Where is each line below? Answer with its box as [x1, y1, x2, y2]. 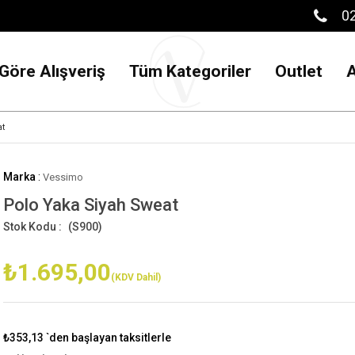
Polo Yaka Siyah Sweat [3, 195, 178, 215]
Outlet [274, 62, 323, 81]
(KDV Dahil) [111, 272, 161, 283]
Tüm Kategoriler [128, 62, 251, 81]
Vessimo [43, 171, 83, 183]
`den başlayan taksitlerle [46, 331, 171, 344]
